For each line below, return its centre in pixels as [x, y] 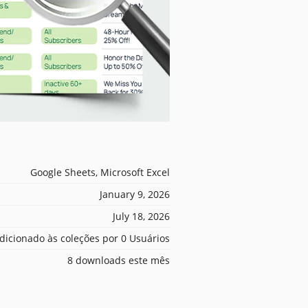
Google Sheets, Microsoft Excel [100, 172]
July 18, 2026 [141, 216]
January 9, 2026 [135, 194]
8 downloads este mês [119, 260]
